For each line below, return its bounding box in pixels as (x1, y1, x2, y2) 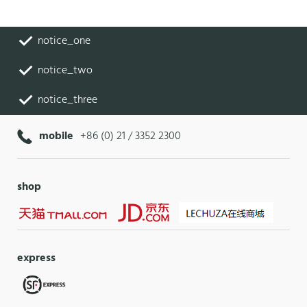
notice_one (38, 32, 90, 50)
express (17, 249, 56, 267)
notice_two (38, 61, 93, 79)
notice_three (38, 90, 97, 109)
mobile (39, 127, 73, 145)
